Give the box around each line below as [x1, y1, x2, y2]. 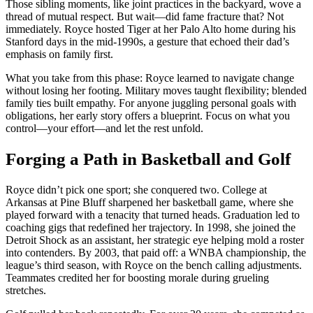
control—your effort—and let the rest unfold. [6, 122, 203, 135]
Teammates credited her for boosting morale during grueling [6, 271, 269, 284]
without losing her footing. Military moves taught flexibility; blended [6, 85, 307, 97]
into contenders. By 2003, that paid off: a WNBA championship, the [6, 246, 306, 259]
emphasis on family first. [6, 48, 113, 61]
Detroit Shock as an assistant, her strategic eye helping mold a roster [6, 233, 304, 246]
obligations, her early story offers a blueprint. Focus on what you [6, 110, 290, 122]
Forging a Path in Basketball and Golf [6, 150, 291, 169]
